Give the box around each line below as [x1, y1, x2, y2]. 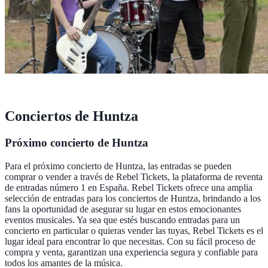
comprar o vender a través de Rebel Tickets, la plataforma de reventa [5, 171, 263, 182]
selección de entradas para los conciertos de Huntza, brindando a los [5, 193, 261, 203]
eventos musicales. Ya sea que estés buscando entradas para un [5, 214, 240, 225]
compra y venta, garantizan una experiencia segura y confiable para [5, 246, 258, 257]
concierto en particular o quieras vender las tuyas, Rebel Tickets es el [5, 225, 263, 236]
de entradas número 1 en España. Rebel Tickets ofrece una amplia [5, 182, 252, 193]
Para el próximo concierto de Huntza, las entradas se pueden [5, 160, 232, 171]
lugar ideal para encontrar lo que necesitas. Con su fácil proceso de [5, 236, 255, 246]
